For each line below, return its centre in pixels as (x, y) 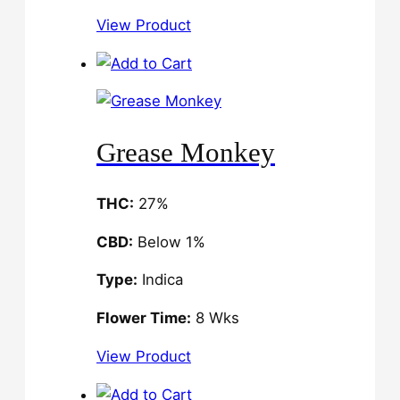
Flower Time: (144, 318)
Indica (160, 280)
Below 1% (169, 242)
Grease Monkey (186, 152)
